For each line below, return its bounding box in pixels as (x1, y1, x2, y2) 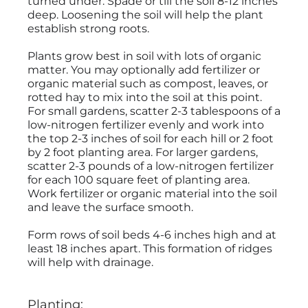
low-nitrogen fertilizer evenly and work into (27, 118, 264, 132)
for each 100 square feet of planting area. (27, 173, 250, 187)
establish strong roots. (27, 22, 149, 36)
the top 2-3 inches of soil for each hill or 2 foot (27, 132, 274, 146)
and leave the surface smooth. (27, 201, 193, 214)
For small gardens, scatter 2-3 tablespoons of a (27, 104, 280, 118)
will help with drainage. (27, 256, 153, 269)
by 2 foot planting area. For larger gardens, (27, 146, 258, 159)
